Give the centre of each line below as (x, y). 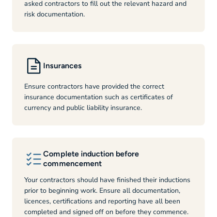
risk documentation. (54, 15)
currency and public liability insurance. (83, 108)
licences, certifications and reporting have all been (102, 201)
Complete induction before (91, 154)
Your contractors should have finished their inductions (107, 180)
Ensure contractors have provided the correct (94, 87)
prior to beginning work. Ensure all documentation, (102, 190)
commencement (72, 164)
